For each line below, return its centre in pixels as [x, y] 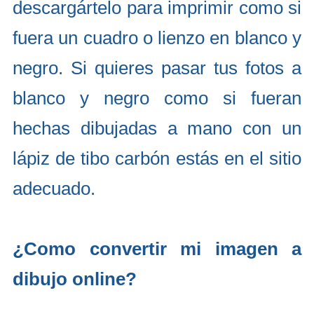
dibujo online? [75, 279]
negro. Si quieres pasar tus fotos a [157, 68]
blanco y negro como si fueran [157, 98]
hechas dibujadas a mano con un [157, 128]
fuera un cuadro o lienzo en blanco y [157, 38]
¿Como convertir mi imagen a [157, 249]
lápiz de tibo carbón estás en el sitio [157, 158]
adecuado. [54, 189]
